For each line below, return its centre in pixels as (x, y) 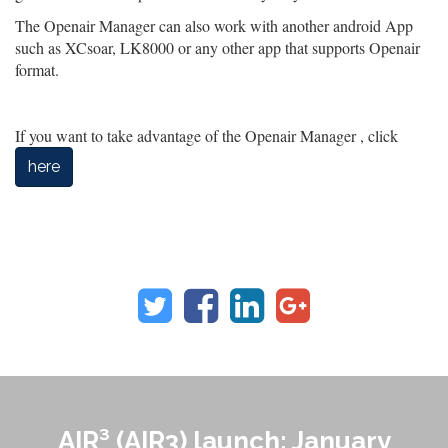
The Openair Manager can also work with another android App (214, 25)
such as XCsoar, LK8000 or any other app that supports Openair (217, 47)
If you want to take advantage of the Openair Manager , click (206, 135)
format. (37, 69)
